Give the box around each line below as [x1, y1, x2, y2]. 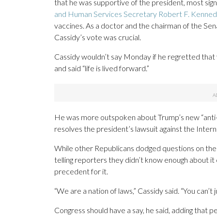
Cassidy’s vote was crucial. [54, 32, 141, 42]
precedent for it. [54, 167, 108, 176]
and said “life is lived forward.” [54, 63, 149, 73]
